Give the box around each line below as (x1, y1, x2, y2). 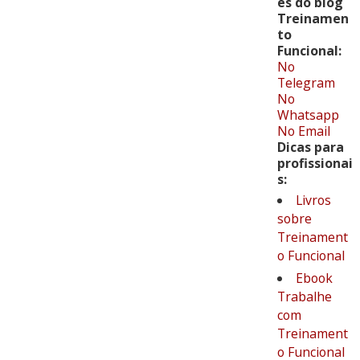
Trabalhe (276, 288, 332, 306)
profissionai (276, 154, 353, 173)
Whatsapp (276, 106, 339, 125)
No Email (276, 122, 330, 141)
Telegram (276, 74, 335, 92)
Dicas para (276, 138, 344, 157)
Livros (295, 191, 331, 210)
